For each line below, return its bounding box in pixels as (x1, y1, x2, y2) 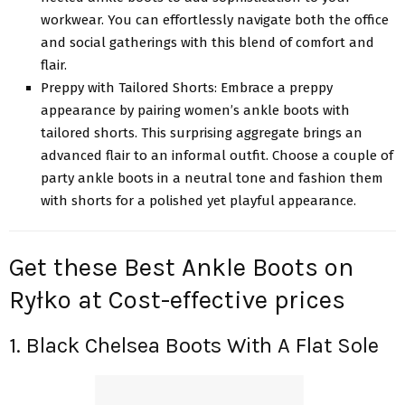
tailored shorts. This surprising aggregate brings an (41, 124, 363, 141)
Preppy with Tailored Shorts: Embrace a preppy (41, 79, 333, 96)
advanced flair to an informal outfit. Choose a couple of (41, 146, 393, 164)
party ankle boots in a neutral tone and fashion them (41, 169, 383, 186)
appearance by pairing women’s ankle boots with (41, 101, 350, 118)
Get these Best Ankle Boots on (9, 252, 353, 283)
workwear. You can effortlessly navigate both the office (41, 11, 389, 28)
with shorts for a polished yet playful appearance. (41, 192, 356, 209)
